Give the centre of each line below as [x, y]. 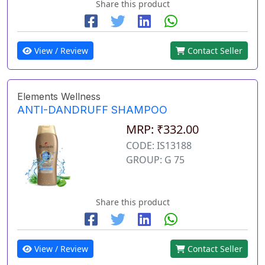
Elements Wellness [59, 97]
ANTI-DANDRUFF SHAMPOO [92, 110]
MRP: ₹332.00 [162, 130]
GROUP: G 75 [155, 160]
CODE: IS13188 [159, 146]
